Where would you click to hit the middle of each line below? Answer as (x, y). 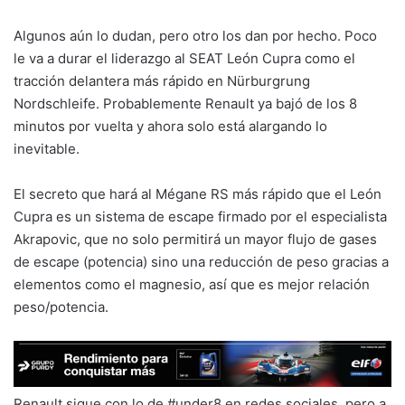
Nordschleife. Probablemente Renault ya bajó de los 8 (185, 103)
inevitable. (47, 148)
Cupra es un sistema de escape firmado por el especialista (200, 216)
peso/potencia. (61, 306)
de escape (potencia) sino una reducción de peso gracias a (201, 261)
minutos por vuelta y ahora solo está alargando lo (170, 126)
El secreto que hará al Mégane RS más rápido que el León (198, 193)
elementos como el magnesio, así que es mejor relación (192, 284)
